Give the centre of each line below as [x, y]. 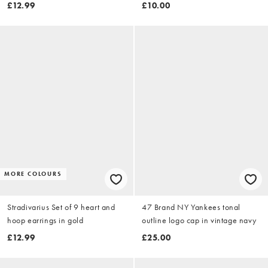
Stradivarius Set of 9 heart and [61, 207]
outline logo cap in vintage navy [199, 220]
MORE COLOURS [33, 174]
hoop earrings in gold [45, 220]
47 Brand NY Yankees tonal [191, 207]
